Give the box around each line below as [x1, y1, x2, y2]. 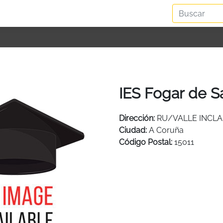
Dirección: [119, 113, 155, 123]
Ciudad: [119, 125, 147, 135]
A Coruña [149, 125, 184, 135]
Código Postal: [119, 137, 172, 147]
